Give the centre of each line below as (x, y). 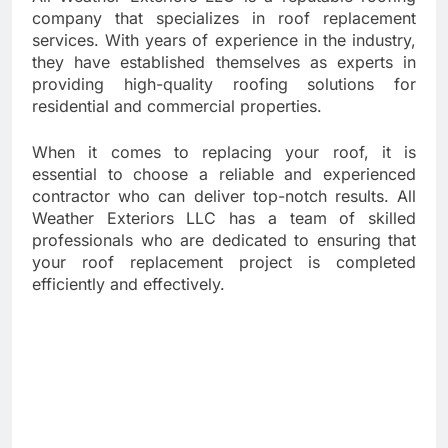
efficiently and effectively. (128, 284)
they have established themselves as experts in (224, 62)
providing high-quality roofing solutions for (224, 84)
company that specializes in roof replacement (224, 18)
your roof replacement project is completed (224, 262)
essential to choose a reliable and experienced (224, 174)
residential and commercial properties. (177, 106)
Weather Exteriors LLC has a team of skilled (224, 218)
